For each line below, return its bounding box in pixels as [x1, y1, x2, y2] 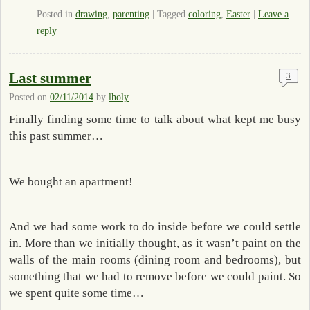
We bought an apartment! [9, 174, 133, 188]
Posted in [37, 8, 73, 19]
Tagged [157, 8, 185, 19]
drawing [75, 8, 107, 19]
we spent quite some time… [9, 286, 144, 300]
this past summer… [9, 129, 103, 143]
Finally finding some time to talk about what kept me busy [9, 113, 301, 127]
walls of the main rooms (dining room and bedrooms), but [9, 253, 301, 266]
